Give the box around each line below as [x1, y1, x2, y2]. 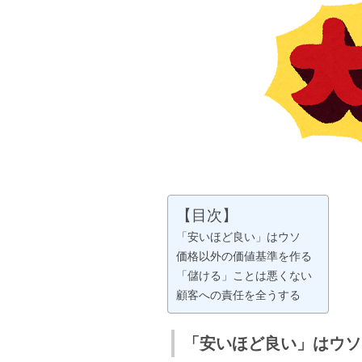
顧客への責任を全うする [176, 288, 301, 301]
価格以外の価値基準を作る [176, 250, 312, 263]
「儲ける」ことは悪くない [176, 269, 312, 282]
